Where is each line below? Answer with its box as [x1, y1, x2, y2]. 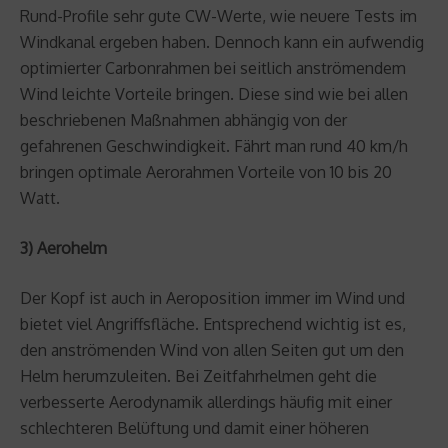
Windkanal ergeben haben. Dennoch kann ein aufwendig [20, 31, 424, 52]
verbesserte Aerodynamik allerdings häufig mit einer [20, 391, 392, 412]
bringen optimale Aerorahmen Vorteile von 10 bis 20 [20, 161, 392, 182]
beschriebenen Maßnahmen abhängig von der [20, 109, 347, 130]
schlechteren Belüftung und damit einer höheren [20, 417, 369, 438]
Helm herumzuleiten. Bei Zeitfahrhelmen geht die [20, 365, 377, 386]
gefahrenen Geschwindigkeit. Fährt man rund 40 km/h [20, 135, 408, 156]
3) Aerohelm [20, 237, 107, 258]
